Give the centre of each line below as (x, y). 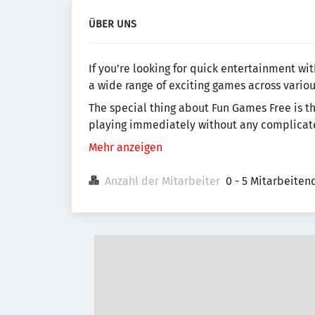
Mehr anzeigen (126, 147)
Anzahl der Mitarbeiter (162, 181)
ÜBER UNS (112, 24)
